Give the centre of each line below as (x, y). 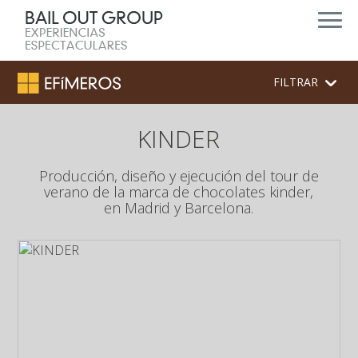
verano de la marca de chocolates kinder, (179, 192)
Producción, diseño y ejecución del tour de (179, 176)
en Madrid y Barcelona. (179, 208)
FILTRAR (297, 82)
